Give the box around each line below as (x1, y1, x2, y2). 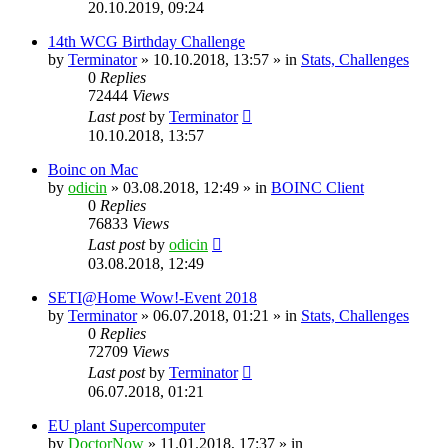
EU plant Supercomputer (48, 416, 205, 434)
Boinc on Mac (48, 160, 138, 178)
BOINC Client (271, 178, 364, 196)
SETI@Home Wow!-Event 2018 (48, 288, 257, 306)
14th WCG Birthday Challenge (48, 32, 245, 50)
